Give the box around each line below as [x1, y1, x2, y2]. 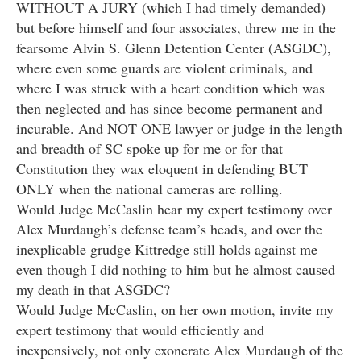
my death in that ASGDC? [16, 280, 170, 300]
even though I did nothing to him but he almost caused [16, 259, 335, 280]
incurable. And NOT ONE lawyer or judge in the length [16, 118, 342, 139]
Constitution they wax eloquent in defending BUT [16, 159, 308, 179]
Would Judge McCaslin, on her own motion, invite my [16, 300, 334, 320]
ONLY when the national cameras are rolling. [16, 179, 283, 199]
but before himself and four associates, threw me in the [16, 18, 336, 38]
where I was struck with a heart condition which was [16, 78, 325, 98]
